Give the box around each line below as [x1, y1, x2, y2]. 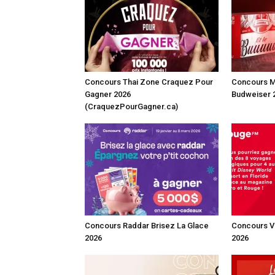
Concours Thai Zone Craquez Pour [85, 77, 213, 87]
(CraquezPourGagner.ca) [85, 102, 178, 111]
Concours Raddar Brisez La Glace [85, 221, 209, 230]
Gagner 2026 [85, 90, 131, 99]
